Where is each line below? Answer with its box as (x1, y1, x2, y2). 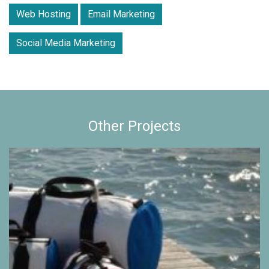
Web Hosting (16, 8, 71, 20)
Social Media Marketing (16, 37, 115, 49)
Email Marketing (88, 8, 155, 20)
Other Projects (88, 117, 181, 134)
